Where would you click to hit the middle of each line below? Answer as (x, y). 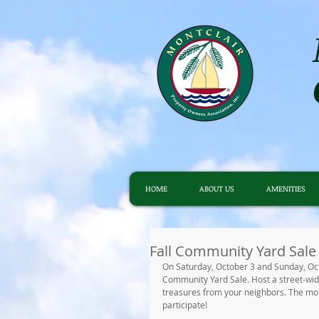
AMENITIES (286, 188)
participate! (186, 305)
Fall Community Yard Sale (233, 251)
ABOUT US (217, 188)
